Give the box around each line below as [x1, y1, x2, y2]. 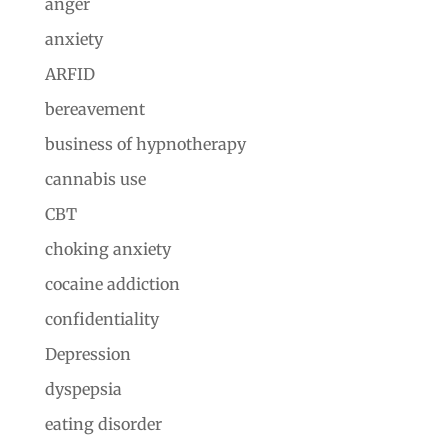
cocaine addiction [44, 273, 180, 294]
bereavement [44, 98, 145, 119]
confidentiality [44, 308, 159, 329]
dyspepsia [44, 378, 122, 399]
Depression [44, 343, 131, 364]
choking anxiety [44, 238, 171, 259]
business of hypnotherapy [44, 133, 246, 154]
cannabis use [44, 168, 146, 189]
